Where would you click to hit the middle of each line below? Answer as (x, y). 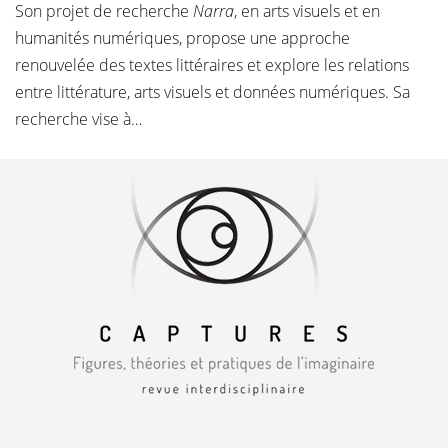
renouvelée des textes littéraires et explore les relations (212, 64)
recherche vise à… (78, 118)
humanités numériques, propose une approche (182, 37)
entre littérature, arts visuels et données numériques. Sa (212, 91)
